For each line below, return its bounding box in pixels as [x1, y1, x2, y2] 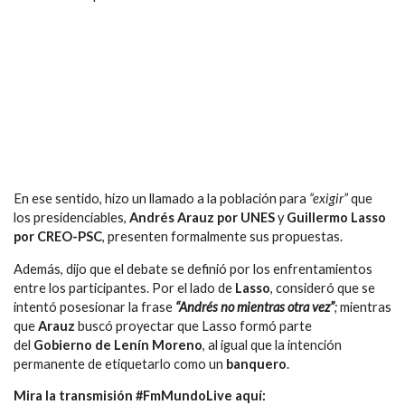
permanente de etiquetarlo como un [14, 355, 226, 372]
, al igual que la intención [202, 336, 342, 353]
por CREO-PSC [14, 229, 102, 245]
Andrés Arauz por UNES [129, 210, 275, 226]
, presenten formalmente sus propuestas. [102, 229, 343, 245]
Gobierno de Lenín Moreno [33, 336, 202, 353]
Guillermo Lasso [287, 210, 386, 226]
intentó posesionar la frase [14, 298, 175, 315]
